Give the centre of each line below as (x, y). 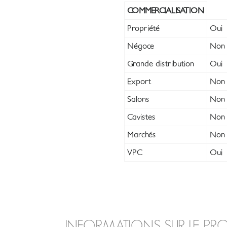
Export (139, 82)
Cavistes (141, 117)
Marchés (141, 135)
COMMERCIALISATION (166, 11)
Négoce (141, 46)
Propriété (143, 28)
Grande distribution (161, 64)
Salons (138, 99)
